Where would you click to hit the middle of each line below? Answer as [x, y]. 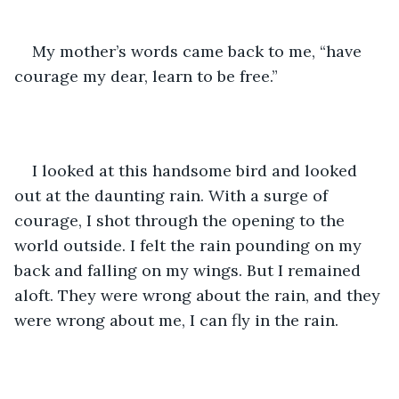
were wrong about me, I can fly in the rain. [179, 320]
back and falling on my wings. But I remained [190, 270]
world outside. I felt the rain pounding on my [190, 245]
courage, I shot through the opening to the [182, 220]
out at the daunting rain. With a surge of [173, 195]
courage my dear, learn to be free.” [148, 76]
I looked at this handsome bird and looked [197, 170]
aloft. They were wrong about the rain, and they [199, 295]
